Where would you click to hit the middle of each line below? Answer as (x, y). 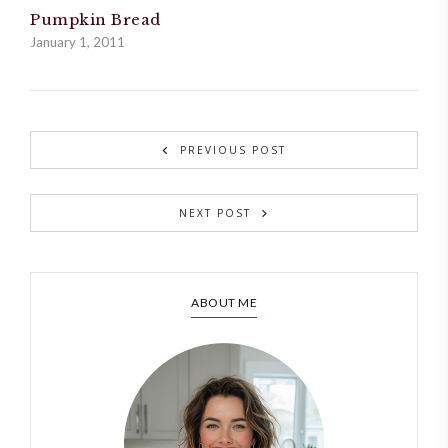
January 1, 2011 (77, 41)
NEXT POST (215, 212)
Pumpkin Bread (95, 19)
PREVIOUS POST (233, 149)
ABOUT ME (224, 302)
